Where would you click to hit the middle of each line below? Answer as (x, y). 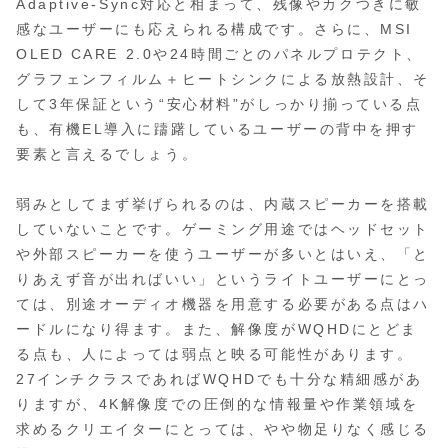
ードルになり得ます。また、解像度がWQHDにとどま (217, 329)
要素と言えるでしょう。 (107, 154)
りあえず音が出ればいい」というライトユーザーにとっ (223, 279)
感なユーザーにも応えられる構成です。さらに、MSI (214, 29)
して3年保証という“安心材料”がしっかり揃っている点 (219, 104)
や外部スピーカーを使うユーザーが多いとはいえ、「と (223, 254)
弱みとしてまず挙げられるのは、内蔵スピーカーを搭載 (223, 204)
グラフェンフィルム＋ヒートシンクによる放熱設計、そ (223, 79)
